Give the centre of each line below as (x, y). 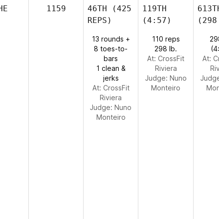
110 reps (166, 39)
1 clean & (111, 68)
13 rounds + (111, 39)
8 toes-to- (111, 49)
